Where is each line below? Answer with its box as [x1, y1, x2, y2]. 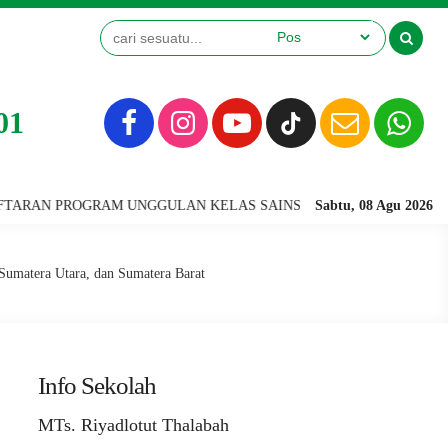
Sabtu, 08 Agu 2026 [315, 198, 433, 213]
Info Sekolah [38, 372, 156, 399]
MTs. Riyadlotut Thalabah [38, 415, 229, 435]
